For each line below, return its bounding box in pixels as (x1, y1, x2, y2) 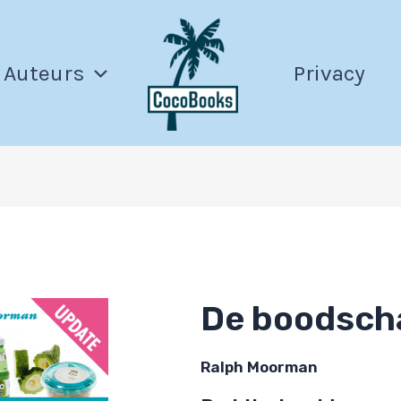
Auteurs (4, 60, 85, 86)
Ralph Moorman (200, 358, 318, 376)
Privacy (294, 60, 365, 86)
